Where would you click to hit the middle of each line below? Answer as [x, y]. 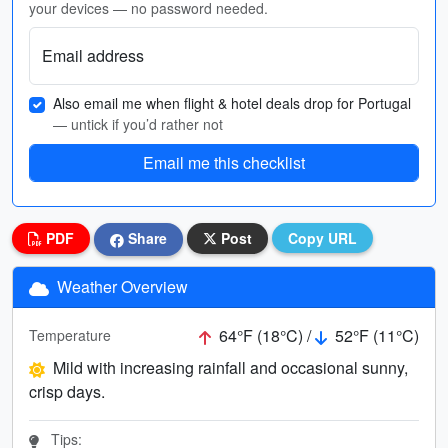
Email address [93, 55]
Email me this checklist [224, 162]
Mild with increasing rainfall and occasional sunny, [230, 367]
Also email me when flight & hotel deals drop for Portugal [232, 103]
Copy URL [322, 238]
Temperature [70, 335]
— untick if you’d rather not [138, 124]
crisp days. [67, 391]
